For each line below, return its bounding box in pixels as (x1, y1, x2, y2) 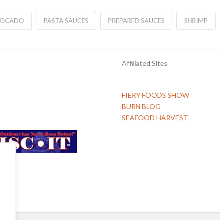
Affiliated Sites (122, 58, 167, 67)
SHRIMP (184, 16, 208, 25)
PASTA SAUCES (43, 16, 88, 25)
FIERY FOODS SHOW (122, 90, 189, 99)
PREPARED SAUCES (108, 16, 165, 25)
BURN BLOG (122, 102, 161, 110)
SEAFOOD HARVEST (122, 113, 188, 122)
